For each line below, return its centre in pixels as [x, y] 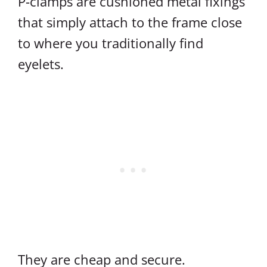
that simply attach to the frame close [130, 22]
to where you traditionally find [111, 43]
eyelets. [41, 64]
